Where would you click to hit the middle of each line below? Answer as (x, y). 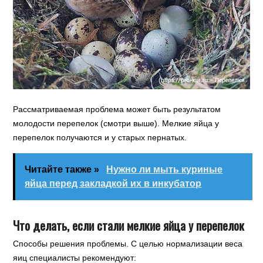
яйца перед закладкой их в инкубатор (113, 183)
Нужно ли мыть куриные (165, 169)
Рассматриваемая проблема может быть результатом (117, 109)
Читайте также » (63, 169)
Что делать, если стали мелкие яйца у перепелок (129, 225)
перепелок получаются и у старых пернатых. (100, 137)
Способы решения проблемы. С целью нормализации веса (128, 243)
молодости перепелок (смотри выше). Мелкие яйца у (116, 123)
